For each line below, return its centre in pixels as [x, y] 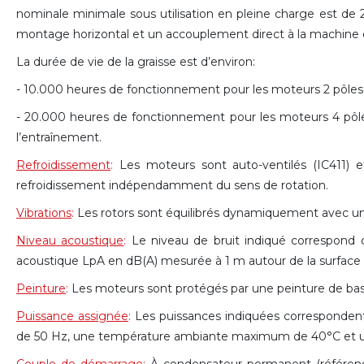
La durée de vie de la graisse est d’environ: [136, 61]
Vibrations [44, 212]
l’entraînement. [59, 137]
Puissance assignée [73, 316]
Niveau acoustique [70, 240]
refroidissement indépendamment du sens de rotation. [172, 185]
